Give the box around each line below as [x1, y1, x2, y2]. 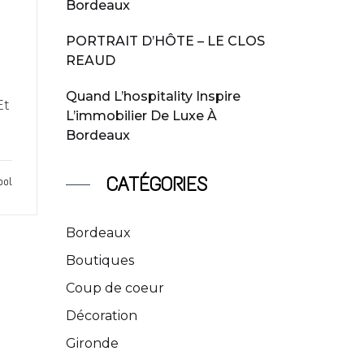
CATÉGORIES [106, 172, 207, 196]
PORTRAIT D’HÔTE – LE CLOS [66, 33, 265, 49]
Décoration [66, 308, 137, 323]
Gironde [66, 336, 119, 351]
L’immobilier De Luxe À [66, 108, 217, 123]
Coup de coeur [66, 280, 164, 296]
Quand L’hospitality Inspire [66, 89, 240, 104]
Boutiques [66, 253, 134, 268]
